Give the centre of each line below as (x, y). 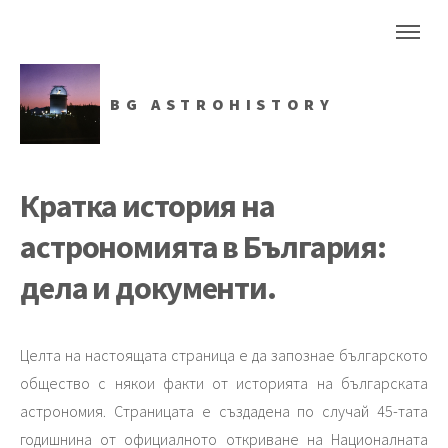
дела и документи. (148, 287)
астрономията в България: (203, 246)
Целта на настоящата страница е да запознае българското (224, 354)
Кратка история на (147, 205)
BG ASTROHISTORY (222, 104)
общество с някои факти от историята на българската (224, 382)
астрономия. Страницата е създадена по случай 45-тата (224, 410)
